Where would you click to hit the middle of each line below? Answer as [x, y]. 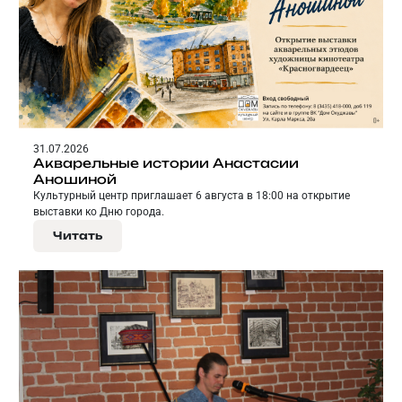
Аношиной [75, 179]
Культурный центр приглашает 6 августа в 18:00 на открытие [192, 196]
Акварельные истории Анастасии [166, 163]
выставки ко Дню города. [99, 212]
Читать [78, 236]
